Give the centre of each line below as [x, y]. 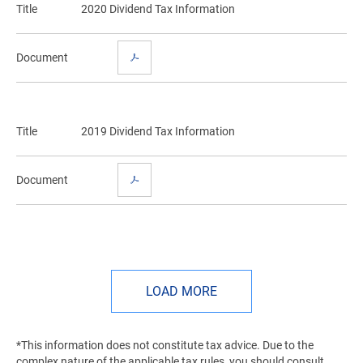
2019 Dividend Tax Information [158, 131]
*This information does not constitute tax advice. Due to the [165, 345]
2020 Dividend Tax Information [158, 9]
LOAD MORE [181, 291]
